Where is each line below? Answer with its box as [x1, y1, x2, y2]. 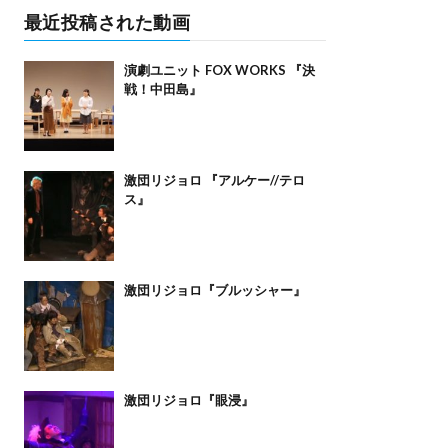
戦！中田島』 [123, 81, 202, 98]
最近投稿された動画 [23, 11, 190, 34]
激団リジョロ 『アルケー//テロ [123, 172, 305, 189]
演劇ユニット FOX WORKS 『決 [123, 62, 315, 79]
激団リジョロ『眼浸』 [123, 392, 254, 409]
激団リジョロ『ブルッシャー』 [123, 282, 306, 299]
